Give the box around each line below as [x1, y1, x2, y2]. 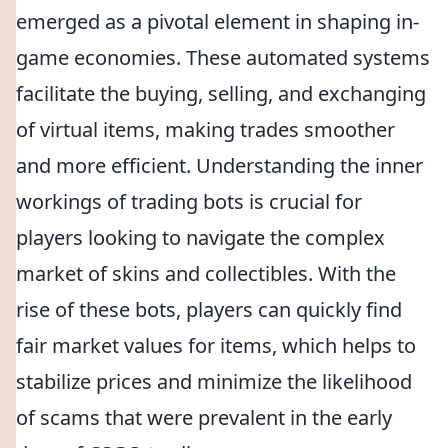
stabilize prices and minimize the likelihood [16, 368, 412, 395]
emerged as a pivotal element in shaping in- [16, 8, 419, 35]
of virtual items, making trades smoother [16, 116, 395, 143]
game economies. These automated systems [16, 44, 430, 71]
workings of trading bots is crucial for [16, 188, 362, 215]
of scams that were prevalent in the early [16, 404, 392, 431]
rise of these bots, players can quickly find [16, 296, 402, 323]
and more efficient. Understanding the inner [16, 152, 423, 179]
